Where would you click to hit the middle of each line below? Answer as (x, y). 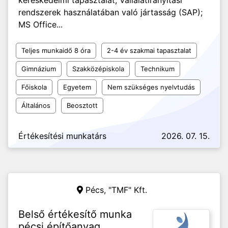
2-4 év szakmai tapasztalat (149, 50)
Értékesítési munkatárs (62, 136)
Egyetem (77, 87)
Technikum (158, 69)
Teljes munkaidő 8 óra (56, 50)
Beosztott (82, 105)
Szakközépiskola (98, 69)
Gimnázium (39, 69)
